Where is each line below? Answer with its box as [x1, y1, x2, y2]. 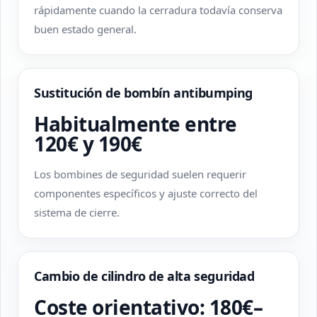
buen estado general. [34, 22, 137, 36]
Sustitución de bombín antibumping [34, 84, 253, 101]
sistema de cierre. [34, 205, 120, 219]
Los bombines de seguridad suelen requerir [34, 167, 246, 181]
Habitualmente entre [34, 110, 237, 137]
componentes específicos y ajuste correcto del [34, 186, 258, 200]
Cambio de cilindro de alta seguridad [34, 267, 255, 284]
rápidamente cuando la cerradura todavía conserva [34, 3, 282, 17]
